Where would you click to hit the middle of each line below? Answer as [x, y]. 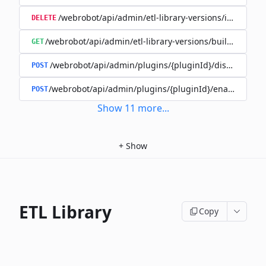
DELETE [44, 18]
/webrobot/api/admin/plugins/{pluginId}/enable [144, 89]
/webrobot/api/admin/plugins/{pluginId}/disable [147, 65]
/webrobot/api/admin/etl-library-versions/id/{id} [153, 18]
